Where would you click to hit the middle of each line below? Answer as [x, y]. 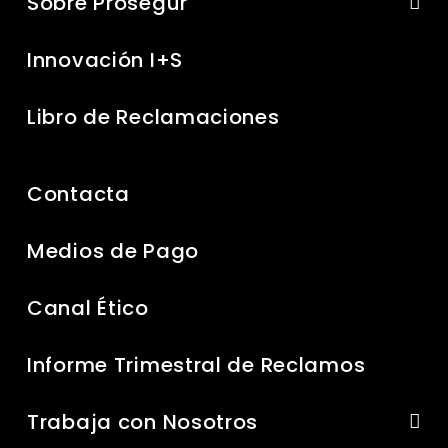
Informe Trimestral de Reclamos [196, 365]
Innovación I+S [105, 60]
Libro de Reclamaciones [153, 117]
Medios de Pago [113, 251]
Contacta [78, 194]
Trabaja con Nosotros [143, 422]
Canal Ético [88, 308]
